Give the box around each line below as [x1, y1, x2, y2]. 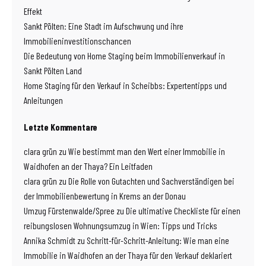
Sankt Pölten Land [24, 64, 82, 76]
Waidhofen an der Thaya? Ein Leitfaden [24, 160, 153, 172]
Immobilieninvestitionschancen [24, 34, 131, 46]
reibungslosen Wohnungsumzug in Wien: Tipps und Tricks [24, 219, 217, 231]
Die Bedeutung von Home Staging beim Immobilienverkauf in [24, 49, 225, 61]
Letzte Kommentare [24, 121, 98, 132]
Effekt [24, 5, 42, 17]
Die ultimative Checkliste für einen [126, 204, 240, 216]
